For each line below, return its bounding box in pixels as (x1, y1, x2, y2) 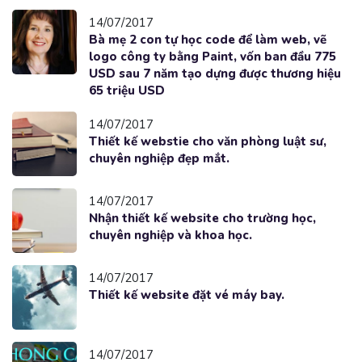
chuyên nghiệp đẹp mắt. (89, 149, 229, 166)
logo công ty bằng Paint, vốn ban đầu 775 (89, 48, 336, 65)
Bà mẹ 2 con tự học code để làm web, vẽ (89, 31, 326, 48)
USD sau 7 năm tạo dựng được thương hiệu (89, 65, 341, 82)
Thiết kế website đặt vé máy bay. (89, 286, 284, 303)
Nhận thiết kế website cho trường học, (89, 209, 316, 226)
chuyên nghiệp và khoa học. (89, 226, 252, 243)
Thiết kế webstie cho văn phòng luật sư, (89, 133, 326, 149)
